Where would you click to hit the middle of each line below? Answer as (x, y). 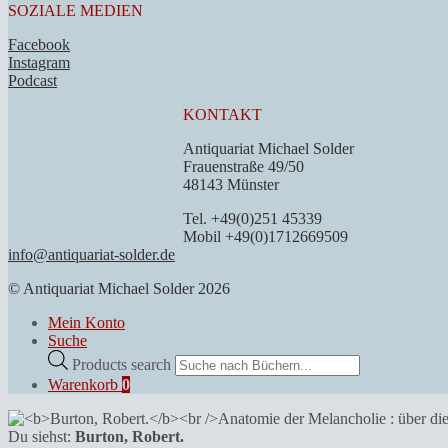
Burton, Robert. (129, 436)
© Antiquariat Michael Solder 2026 (119, 288)
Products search (123, 364)
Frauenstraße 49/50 (243, 166)
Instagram (39, 62)
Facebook (39, 44)
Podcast (32, 80)
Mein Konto (86, 322)
